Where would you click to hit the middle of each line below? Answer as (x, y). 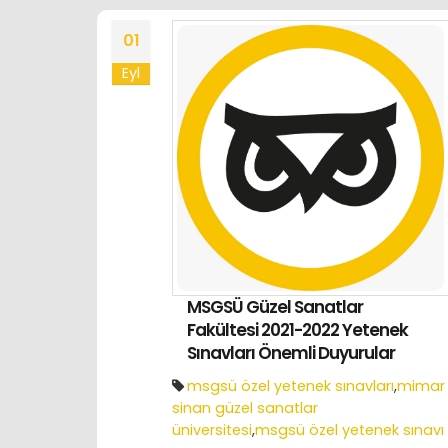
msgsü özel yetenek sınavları (290, 386)
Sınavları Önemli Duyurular (291, 353)
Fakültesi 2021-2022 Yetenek (297, 330)
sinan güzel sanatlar (245, 408)
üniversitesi (212, 430)
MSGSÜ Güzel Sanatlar (275, 307)
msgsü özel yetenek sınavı (349, 430)
